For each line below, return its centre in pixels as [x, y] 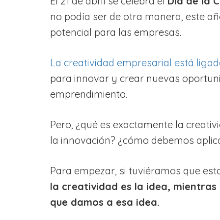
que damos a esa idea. [105, 202]
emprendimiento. [89, 94]
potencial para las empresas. [116, 32]
